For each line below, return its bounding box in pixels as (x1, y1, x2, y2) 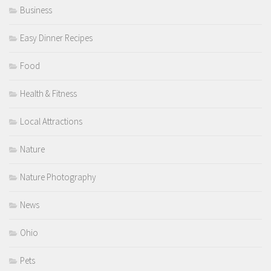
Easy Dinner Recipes (20, 31, 93, 44)
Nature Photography (20, 171, 96, 183)
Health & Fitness (20, 87, 77, 99)
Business (20, 4, 52, 16)
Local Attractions (20, 115, 82, 127)
